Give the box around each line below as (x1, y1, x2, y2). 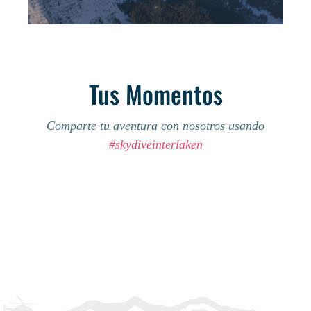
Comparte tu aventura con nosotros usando (47, 119, 264, 133)
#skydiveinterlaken (108, 137, 203, 151)
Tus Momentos (88, 76, 223, 112)
